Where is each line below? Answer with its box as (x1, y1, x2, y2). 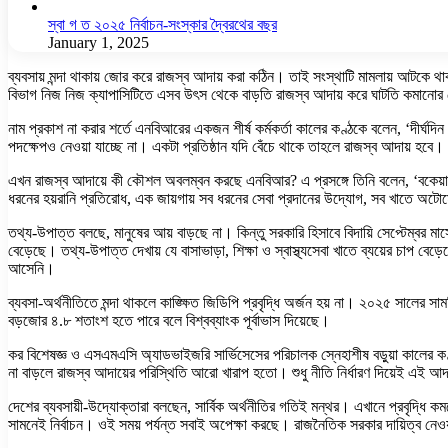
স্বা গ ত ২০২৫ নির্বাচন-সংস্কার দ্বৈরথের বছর (48, 15, 277, 33)
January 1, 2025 (48, 33, 149, 51)
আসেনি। (8, 259, 55, 277)
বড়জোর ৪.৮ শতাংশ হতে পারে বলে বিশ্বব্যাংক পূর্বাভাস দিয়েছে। (8, 311, 330, 329)
